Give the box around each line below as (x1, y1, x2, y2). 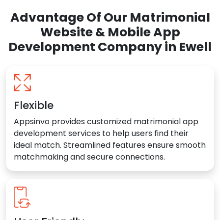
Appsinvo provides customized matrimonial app (14, 116, 198, 128)
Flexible (14, 98, 54, 113)
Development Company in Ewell (8, 38, 212, 56)
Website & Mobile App (40, 24, 180, 41)
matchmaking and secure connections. (14, 151, 165, 163)
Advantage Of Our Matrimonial (10, 9, 210, 27)
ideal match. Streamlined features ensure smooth (14, 139, 206, 151)
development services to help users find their (14, 128, 189, 139)
